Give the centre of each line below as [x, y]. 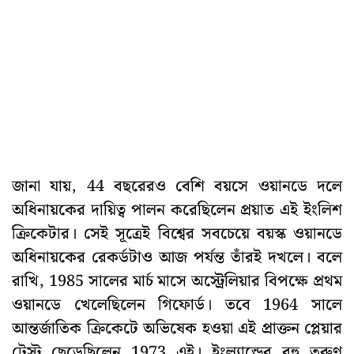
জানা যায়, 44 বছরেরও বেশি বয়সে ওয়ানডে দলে [177, 187]
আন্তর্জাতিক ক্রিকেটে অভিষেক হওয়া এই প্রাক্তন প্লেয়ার [177, 329]
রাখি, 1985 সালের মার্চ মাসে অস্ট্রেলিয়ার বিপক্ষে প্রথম [177, 282]
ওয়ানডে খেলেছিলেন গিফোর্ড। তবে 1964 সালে [177, 305]
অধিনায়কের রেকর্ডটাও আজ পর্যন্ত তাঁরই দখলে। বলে [177, 258]
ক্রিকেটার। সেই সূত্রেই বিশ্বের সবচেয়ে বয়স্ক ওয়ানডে [177, 234]
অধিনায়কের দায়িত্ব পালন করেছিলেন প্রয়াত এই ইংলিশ [177, 211]
